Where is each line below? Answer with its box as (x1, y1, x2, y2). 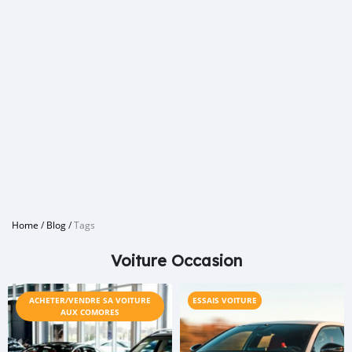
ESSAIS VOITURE (192, 295, 257, 306)
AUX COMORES (60, 306, 119, 317)
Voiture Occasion (110, 251, 242, 270)
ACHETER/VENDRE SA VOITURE (29, 295, 151, 306)
